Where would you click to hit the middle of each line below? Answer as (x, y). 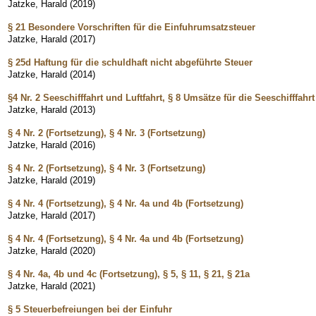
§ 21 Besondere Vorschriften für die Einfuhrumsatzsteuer (132, 27)
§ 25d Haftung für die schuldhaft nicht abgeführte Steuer (130, 62)
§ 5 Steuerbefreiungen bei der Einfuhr (90, 309)
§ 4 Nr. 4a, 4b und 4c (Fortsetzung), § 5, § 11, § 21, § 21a (129, 274)
